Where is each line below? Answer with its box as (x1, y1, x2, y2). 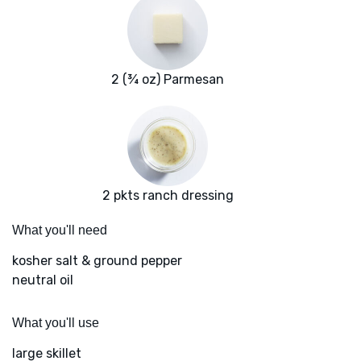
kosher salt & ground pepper (12, 253, 182, 269)
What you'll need (12, 223, 107, 238)
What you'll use (12, 316, 99, 330)
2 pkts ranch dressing (102, 188, 234, 204)
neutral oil (12, 272, 73, 288)
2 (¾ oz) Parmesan (111, 72, 224, 88)
